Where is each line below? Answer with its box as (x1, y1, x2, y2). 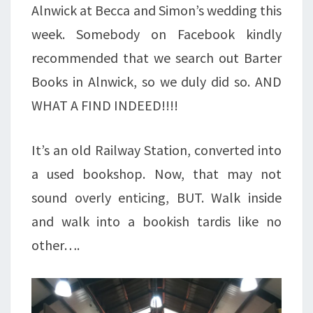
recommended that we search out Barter (31, 48, 282, 66)
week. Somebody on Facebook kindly (31, 24, 282, 43)
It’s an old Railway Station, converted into (31, 140, 282, 159)
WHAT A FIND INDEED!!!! (31, 96, 178, 114)
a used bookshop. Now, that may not (31, 164, 282, 182)
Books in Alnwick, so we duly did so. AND (31, 72, 282, 90)
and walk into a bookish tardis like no (31, 212, 282, 230)
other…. (31, 235, 80, 254)
